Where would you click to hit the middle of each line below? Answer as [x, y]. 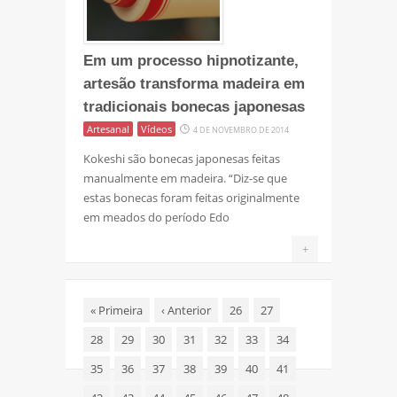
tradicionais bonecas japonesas [194, 106]
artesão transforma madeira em [194, 83]
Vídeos [156, 128]
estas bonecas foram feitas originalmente [191, 197]
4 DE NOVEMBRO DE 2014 [241, 129]
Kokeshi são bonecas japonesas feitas [182, 158]
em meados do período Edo [156, 217]
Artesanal [108, 128]
